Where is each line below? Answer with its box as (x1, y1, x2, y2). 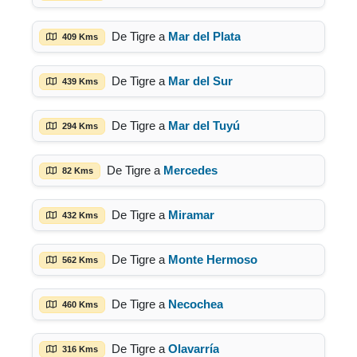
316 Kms (60, 343, 98, 354)
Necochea (168, 297, 223, 311)
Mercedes (163, 163, 218, 177)
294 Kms (60, 120, 98, 131)
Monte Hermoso (168, 253, 257, 266)
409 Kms (60, 31, 98, 41)
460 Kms (60, 299, 98, 309)
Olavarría (168, 342, 219, 355)
